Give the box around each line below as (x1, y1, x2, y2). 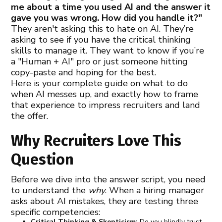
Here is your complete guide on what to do (11, 77, 188, 89)
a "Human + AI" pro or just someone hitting (11, 55, 188, 67)
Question (11, 150, 74, 168)
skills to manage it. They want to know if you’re (11, 44, 205, 56)
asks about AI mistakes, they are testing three (11, 195, 199, 207)
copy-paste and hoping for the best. (11, 66, 157, 78)
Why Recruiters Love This (11, 131, 182, 150)
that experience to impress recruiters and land (11, 99, 201, 111)
